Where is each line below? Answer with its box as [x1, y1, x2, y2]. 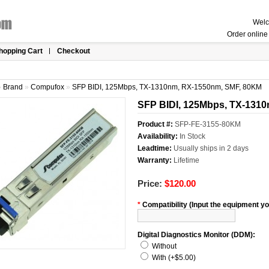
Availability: [138, 132, 180, 141]
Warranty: [138, 156, 174, 165]
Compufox [31, 83, 64, 91]
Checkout [57, 47, 90, 55]
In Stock [180, 132, 205, 141]
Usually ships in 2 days [174, 144, 249, 153]
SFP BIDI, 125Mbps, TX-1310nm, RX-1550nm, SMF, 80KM [72, 83, 262, 91]
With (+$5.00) [152, 253, 196, 262]
